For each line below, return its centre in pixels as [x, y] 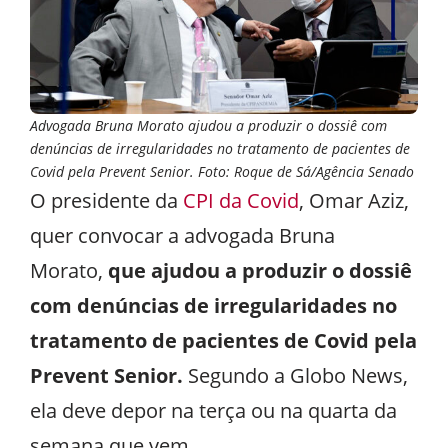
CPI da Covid [241, 200]
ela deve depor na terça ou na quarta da [213, 410]
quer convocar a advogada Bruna [182, 235]
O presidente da [106, 200]
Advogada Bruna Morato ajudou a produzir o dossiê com [208, 125]
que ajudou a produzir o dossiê [260, 270]
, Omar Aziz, [354, 200]
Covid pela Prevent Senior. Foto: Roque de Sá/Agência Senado [222, 171]
